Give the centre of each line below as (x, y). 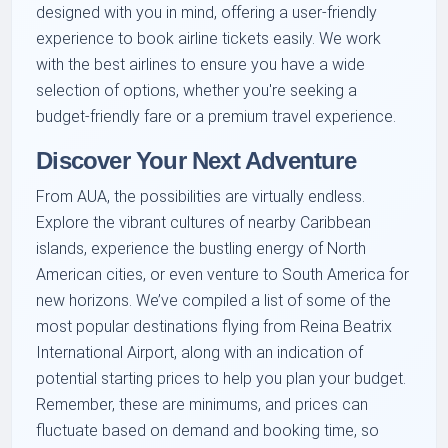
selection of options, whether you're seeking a (197, 91)
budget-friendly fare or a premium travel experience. (216, 117)
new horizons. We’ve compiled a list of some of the (214, 301)
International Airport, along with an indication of (200, 353)
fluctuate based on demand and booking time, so (208, 431)
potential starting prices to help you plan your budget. (221, 379)
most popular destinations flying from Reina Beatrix (214, 327)
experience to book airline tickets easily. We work (209, 39)
